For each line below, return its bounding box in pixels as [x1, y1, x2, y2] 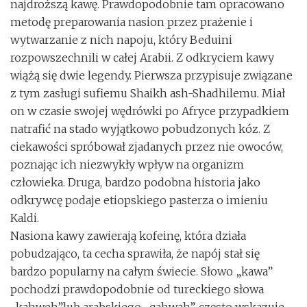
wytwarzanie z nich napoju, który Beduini [10, 33, 232, 47]
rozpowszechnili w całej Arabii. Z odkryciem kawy [10, 51, 274, 64]
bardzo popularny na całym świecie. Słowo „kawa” [10, 265, 273, 278]
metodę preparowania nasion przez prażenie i [10, 15, 253, 29]
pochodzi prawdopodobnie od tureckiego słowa [10, 282, 264, 296]
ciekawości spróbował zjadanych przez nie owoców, [10, 140, 283, 153]
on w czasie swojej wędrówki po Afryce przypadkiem [10, 104, 289, 118]
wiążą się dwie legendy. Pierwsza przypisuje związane [10, 69, 293, 82]
